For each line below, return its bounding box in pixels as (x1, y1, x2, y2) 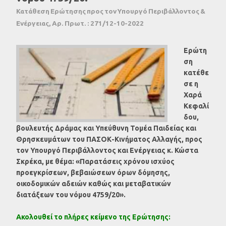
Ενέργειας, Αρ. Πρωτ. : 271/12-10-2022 (16, 19, 144, 27)
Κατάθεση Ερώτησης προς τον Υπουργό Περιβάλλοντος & (16, 7, 205, 15)
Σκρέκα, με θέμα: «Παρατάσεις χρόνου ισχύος (16, 157, 175, 165)
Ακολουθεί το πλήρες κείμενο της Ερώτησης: (16, 212, 171, 221)
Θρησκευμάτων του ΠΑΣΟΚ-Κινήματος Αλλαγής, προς (16, 135, 202, 143)
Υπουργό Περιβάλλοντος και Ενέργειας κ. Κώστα (30, 146, 198, 154)
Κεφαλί (184, 101, 209, 110)
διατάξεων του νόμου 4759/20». (16, 190, 126, 199)
